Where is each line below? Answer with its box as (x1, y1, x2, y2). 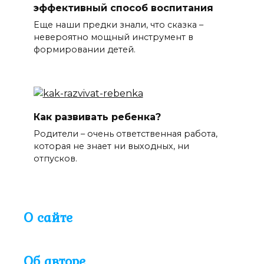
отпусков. (33, 153, 77, 164)
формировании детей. (33, 44, 136, 55)
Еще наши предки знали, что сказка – (33, 19, 203, 31)
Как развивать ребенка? (33, 111, 161, 123)
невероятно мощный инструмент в (33, 32, 193, 43)
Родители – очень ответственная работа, (33, 128, 217, 140)
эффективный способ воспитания (33, 2, 213, 14)
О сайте (24, 207, 72, 227)
